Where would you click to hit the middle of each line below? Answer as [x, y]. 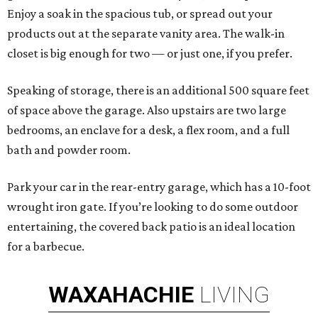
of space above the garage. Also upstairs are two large [147, 110]
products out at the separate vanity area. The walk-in [146, 34]
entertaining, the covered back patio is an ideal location [151, 227]
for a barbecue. [46, 247]
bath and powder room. [69, 150]
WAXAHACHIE [121, 295]
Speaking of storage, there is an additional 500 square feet [158, 91]
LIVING [235, 295]
